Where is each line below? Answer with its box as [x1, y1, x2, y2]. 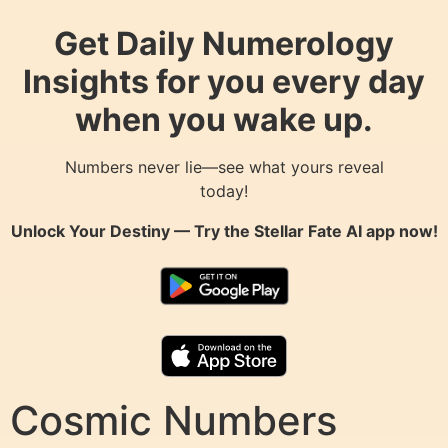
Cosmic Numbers [10, 396, 337, 446]
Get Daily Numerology [54, 24, 394, 64]
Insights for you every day [23, 62, 425, 102]
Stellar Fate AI [253, 221, 362, 242]
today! [200, 181, 248, 202]
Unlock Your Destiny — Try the [10, 221, 254, 242]
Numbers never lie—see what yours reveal [64, 157, 384, 178]
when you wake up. [75, 100, 373, 140]
